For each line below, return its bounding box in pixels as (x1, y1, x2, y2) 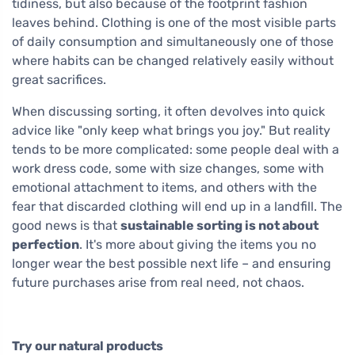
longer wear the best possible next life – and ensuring (12, 255, 331, 271)
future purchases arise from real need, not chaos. (12, 274, 304, 290)
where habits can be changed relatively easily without (12, 52, 334, 68)
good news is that (12, 217, 120, 233)
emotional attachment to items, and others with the (12, 179, 317, 195)
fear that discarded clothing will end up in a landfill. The (12, 198, 342, 214)
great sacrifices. (12, 71, 106, 87)
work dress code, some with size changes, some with (12, 160, 324, 176)
